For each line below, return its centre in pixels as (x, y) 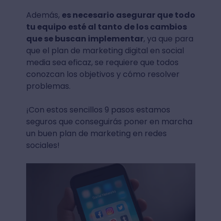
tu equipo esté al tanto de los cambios (106, 27)
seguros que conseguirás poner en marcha (109, 121)
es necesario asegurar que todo (128, 15)
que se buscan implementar (85, 38)
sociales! (43, 145)
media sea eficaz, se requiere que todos (102, 62)
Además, (44, 15)
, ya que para (168, 38)
